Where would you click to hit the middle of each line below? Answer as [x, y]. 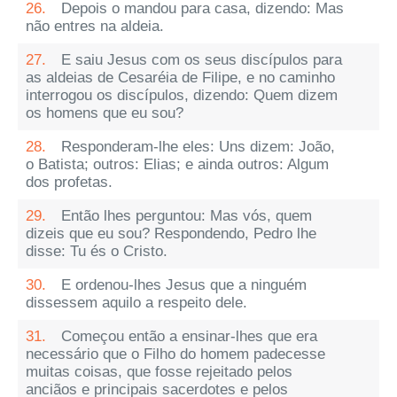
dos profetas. [69, 182]
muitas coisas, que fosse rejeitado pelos [159, 372]
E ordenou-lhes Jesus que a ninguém [184, 285]
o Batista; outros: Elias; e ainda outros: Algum [177, 164]
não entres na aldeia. [95, 26]
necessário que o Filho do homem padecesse [175, 354]
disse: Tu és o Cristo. [97, 251]
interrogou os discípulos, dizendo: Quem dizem [182, 95]
